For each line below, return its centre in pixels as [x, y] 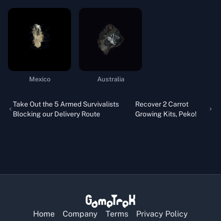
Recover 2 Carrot [162, 104]
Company [80, 214]
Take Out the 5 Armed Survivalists [66, 104]
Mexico [39, 79]
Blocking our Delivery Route [57, 114]
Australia [110, 79]
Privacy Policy [162, 214]
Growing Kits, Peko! [166, 114]
